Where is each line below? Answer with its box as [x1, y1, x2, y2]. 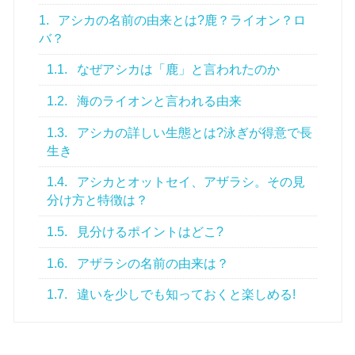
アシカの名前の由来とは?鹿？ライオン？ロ [55, 13, 307, 27]
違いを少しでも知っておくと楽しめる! [74, 288, 296, 302]
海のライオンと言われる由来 [74, 94, 242, 109]
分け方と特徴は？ [47, 193, 149, 208]
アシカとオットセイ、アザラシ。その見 [74, 175, 306, 189]
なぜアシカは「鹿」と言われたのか [74, 63, 281, 77]
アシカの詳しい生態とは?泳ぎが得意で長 [74, 125, 313, 139]
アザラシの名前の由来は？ [74, 256, 230, 270]
